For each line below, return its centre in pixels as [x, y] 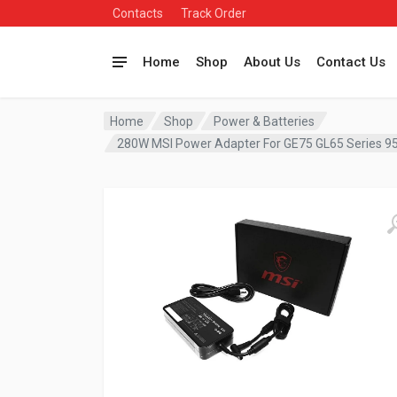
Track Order [214, 13]
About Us [272, 62]
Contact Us [351, 62]
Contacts [138, 13]
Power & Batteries [265, 121]
